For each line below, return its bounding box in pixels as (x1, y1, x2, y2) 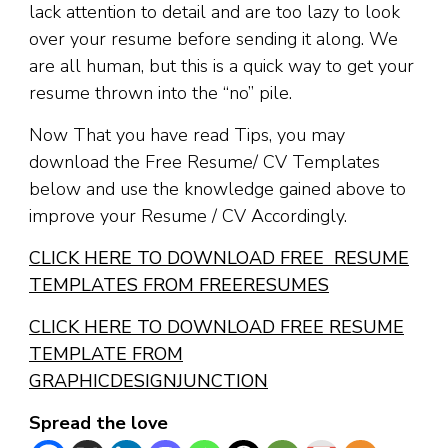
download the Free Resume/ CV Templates (29, 150, 380, 175)
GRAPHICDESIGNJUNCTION (29, 369, 268, 394)
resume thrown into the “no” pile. (29, 81, 292, 106)
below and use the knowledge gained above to (29, 177, 406, 202)
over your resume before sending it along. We (29, 27, 398, 52)
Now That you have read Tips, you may (29, 123, 345, 148)
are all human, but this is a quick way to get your (29, 54, 414, 79)
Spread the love (29, 411, 168, 436)
